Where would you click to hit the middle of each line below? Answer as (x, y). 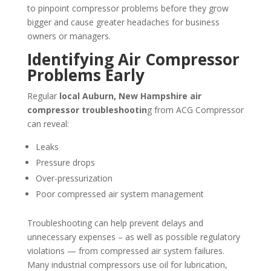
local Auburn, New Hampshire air (130, 96)
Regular (43, 96)
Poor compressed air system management (119, 194)
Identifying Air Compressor (133, 59)
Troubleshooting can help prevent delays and (115, 223)
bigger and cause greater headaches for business (123, 22)
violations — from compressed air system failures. (126, 250)
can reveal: (48, 123)
